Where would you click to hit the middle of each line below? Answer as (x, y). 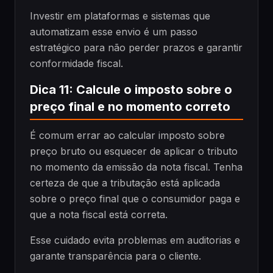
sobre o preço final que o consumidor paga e (135, 199)
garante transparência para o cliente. (115, 256)
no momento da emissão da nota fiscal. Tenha (136, 167)
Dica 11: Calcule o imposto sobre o (131, 89)
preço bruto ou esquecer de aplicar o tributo (134, 151)
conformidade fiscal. (76, 63)
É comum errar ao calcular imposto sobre (127, 136)
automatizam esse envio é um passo (114, 31)
